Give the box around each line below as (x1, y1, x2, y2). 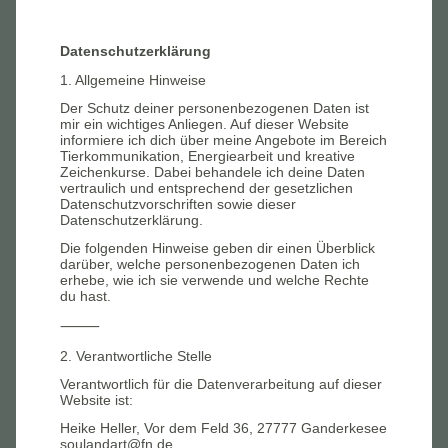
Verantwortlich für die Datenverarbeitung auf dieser (60, 375, 382, 392)
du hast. (60, 288, 111, 304)
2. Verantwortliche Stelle (60, 347, 212, 364)
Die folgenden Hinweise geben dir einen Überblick (60, 240, 375, 256)
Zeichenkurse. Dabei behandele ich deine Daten (60, 163, 365, 180)
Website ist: (60, 391, 133, 408)
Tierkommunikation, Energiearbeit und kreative (60, 147, 355, 164)
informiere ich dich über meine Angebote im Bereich (60, 131, 387, 148)
